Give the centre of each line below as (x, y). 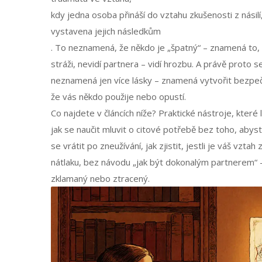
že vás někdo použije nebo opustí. (118, 96)
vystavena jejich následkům (106, 31)
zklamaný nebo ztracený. (100, 178)
